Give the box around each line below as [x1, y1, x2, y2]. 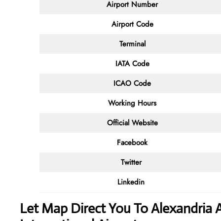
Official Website [107, 117, 158, 128]
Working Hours [108, 97, 156, 109]
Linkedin [117, 176, 147, 187]
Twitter [120, 156, 144, 168]
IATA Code [115, 58, 149, 69]
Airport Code [111, 18, 153, 30]
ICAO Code [113, 77, 151, 89]
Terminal [119, 38, 146, 49]
